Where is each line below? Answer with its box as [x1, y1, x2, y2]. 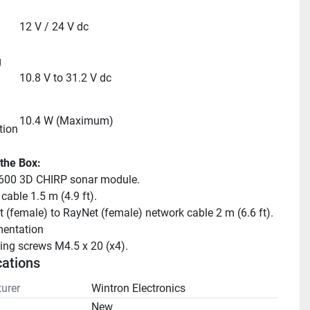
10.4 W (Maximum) [19, 114, 113, 127]
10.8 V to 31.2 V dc [19, 71, 111, 84]
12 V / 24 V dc [19, 20, 89, 33]
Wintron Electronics [91, 282, 185, 295]
